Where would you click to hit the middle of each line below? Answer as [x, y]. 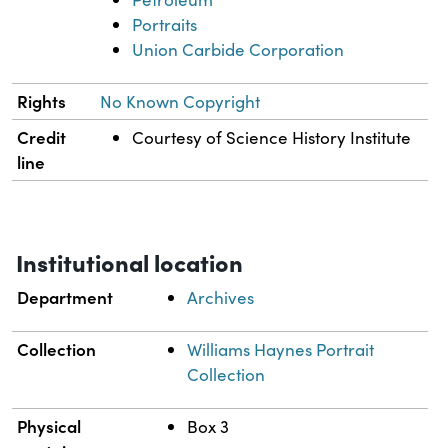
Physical [49, 426]
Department [65, 297]
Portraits [165, 25]
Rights [42, 101]
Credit [42, 137]
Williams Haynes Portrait [281, 350]
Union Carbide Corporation [238, 50]
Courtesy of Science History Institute [272, 138]
